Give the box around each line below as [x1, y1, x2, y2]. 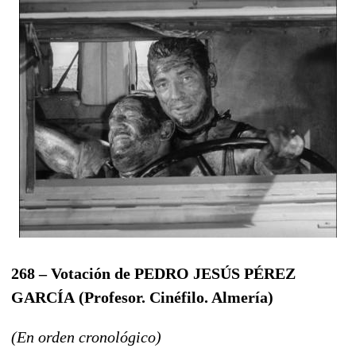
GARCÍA [11, 288, 75, 306]
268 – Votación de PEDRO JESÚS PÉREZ [11, 264, 296, 282]
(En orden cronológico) [11, 327, 161, 346]
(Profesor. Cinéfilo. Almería [79, 288, 268, 306]
